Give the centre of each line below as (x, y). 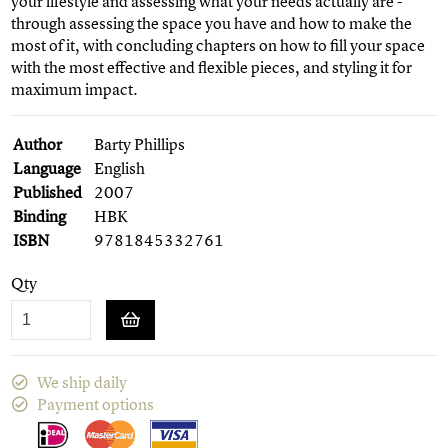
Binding (40, 216)
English (120, 168)
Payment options (96, 404)
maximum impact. (75, 89)
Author (38, 144)
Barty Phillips (140, 144)
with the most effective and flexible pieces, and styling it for (212, 67)
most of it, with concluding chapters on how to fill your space (218, 45)
